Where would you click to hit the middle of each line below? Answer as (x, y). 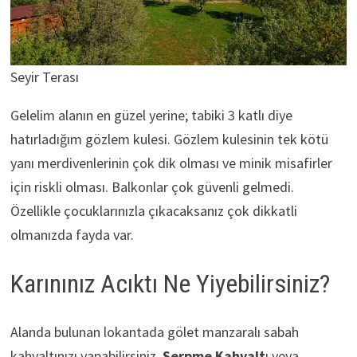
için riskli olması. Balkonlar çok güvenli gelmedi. (152, 187)
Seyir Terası (44, 77)
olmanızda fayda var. (72, 235)
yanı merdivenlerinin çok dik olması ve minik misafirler (171, 163)
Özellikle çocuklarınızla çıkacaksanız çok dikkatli (153, 211)
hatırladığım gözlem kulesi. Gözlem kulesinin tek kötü (169, 139)
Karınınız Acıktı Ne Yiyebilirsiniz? (170, 284)
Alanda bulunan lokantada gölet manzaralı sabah (154, 331)
